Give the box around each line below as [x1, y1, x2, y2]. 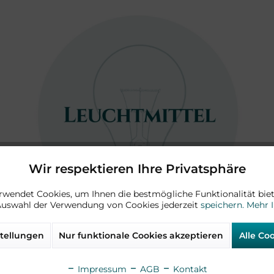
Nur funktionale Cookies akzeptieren [59, 230, 224, 241]
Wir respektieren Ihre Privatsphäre [28, 161, 246, 176]
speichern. [200, 199, 246, 210]
